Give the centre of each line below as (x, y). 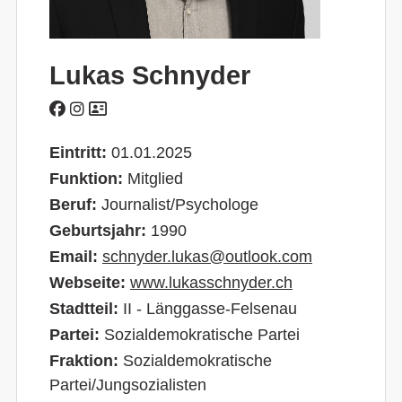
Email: (76, 257)
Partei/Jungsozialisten (128, 385)
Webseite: (90, 283)
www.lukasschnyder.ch (211, 283)
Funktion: (88, 179)
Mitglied (155, 179)
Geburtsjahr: (100, 231)
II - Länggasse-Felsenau (210, 309)
